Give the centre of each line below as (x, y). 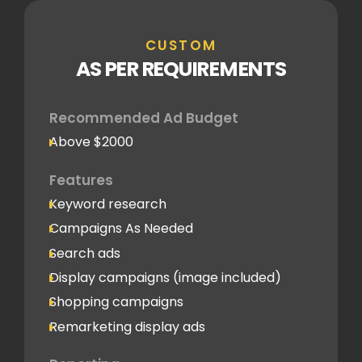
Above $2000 (91, 142)
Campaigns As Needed (121, 229)
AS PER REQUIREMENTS (181, 69)
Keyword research (108, 204)
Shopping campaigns (116, 302)
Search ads (85, 253)
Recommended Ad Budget (144, 118)
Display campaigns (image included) (165, 277)
